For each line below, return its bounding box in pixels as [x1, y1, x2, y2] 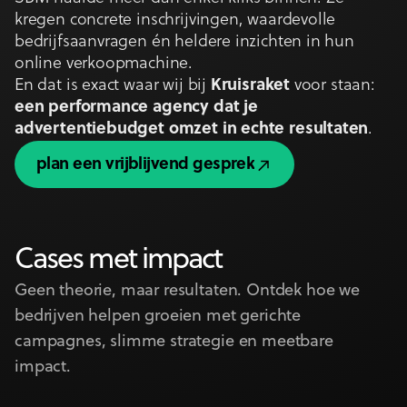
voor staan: [289, 75, 375, 95]
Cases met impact [15, 243, 223, 277]
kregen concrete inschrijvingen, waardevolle [15, 10, 336, 30]
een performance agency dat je [15, 97, 258, 117]
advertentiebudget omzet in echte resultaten [15, 119, 369, 139]
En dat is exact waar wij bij [15, 75, 211, 95]
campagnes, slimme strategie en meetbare [15, 332, 333, 352]
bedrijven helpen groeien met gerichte [15, 306, 302, 326]
